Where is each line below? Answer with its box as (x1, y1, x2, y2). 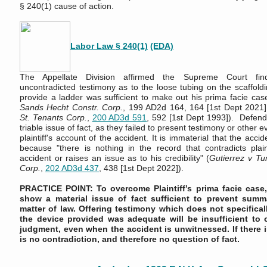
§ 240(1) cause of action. (20, 1, 114, 11)
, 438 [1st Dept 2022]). (99, 163, 184, 173)
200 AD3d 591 (92, 113, 147, 122)
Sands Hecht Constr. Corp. (20, 103, 123, 112)
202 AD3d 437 (45, 163, 99, 173)
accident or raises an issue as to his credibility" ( (20, 153, 210, 163)
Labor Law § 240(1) (70, 41, 148, 51)
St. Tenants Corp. (20, 113, 87, 122)
